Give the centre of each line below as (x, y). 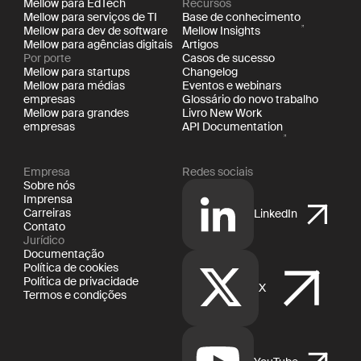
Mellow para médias (74, 86)
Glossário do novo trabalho (251, 100)
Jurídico (44, 240)
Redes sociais (218, 171)
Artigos (201, 45)
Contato (44, 226)
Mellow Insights (222, 31)
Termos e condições (75, 295)
